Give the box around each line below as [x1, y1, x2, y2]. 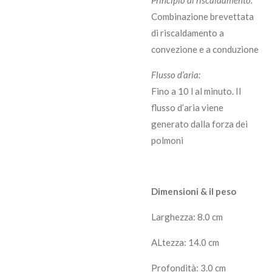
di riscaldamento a [151, 27, 224, 39]
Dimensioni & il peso [151, 186, 236, 197]
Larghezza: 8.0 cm [151, 211, 223, 223]
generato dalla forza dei [151, 118, 248, 130]
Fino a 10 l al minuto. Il [151, 86, 241, 97]
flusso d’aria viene [151, 102, 223, 114]
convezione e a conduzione [151, 44, 259, 55]
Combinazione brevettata [151, 11, 254, 22]
